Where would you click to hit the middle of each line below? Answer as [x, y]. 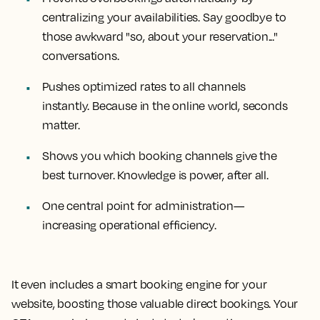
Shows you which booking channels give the [160, 156]
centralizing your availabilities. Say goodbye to [164, 17]
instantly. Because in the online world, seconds [165, 106]
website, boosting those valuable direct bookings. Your [155, 304]
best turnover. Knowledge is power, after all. [155, 175]
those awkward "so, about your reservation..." [160, 37]
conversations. [81, 56]
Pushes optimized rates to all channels [144, 87]
